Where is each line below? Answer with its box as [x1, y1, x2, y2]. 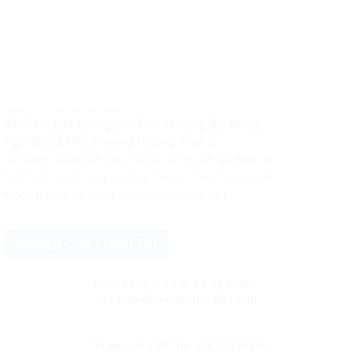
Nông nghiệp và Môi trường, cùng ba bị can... [4, 189, 234, 203]
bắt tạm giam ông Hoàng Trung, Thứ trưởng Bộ [4, 171, 276, 185]
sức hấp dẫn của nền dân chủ [93, 292, 257, 307]
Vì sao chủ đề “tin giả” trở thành [93, 338, 269, 353]
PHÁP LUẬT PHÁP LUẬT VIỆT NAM [4, 106, 119, 115]
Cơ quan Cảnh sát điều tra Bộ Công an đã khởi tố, [4, 153, 276, 167]
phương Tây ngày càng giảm [93, 307, 251, 322]
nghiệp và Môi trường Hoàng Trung [4, 133, 215, 149]
